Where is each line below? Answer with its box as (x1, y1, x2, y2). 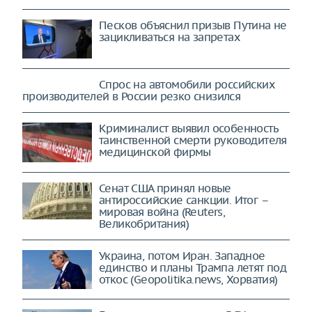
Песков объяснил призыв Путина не (99, 18, 287, 32)
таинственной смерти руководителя (99, 133, 287, 147)
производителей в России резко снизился (22, 89, 241, 103)
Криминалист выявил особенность (99, 121, 278, 135)
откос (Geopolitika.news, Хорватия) (99, 272, 278, 286)
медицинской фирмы (99, 145, 211, 159)
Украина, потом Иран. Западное (99, 248, 265, 263)
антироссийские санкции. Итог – (99, 192, 268, 207)
